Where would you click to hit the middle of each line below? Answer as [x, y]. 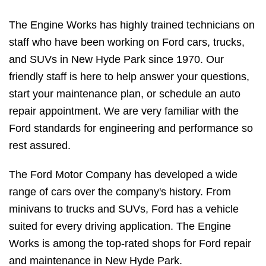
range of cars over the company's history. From [120, 192]
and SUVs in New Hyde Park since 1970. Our [116, 60]
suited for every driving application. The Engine [120, 227]
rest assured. [40, 146]
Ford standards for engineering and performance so [131, 129]
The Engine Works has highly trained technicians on [132, 25]
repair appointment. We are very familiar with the [124, 111]
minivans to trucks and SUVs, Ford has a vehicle [124, 209]
